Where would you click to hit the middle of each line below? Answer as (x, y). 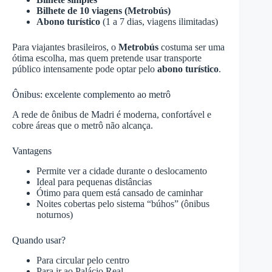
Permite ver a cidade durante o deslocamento (122, 171)
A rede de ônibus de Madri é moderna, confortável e (112, 114)
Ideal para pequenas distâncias (94, 182)
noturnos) (55, 214)
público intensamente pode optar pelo (85, 69)
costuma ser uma (192, 47)
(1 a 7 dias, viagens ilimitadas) (159, 22)
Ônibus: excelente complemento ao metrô (91, 95)
